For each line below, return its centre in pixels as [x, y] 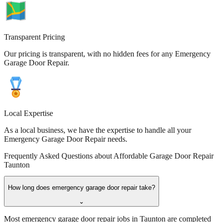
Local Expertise [28, 113]
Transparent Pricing [34, 37]
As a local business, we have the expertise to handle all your [98, 130]
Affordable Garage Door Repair [164, 156]
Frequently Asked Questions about [59, 156]
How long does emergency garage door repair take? [82, 188]
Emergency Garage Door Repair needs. [66, 139]
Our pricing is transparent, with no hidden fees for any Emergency [107, 54]
